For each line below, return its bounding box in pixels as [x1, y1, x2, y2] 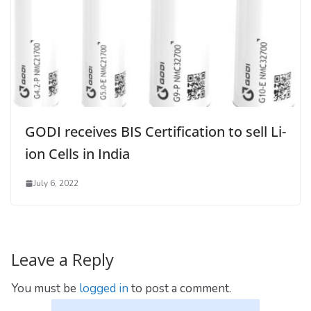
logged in [79, 280, 128, 296]
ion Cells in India [25, 144, 130, 163]
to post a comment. [128, 280, 231, 296]
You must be [11, 280, 79, 296]
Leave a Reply [11, 247, 114, 271]
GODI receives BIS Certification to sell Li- [25, 121, 286, 141]
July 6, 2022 [33, 177, 78, 189]
